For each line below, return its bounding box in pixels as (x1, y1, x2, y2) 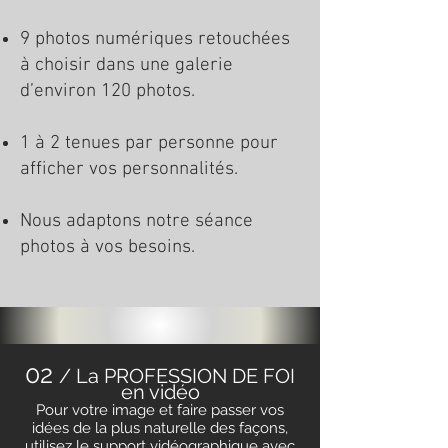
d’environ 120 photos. (20, 80, 195, 103)
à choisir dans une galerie (20, 54, 233, 77)
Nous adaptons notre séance (20, 210, 253, 233)
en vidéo (120, 380, 200, 404)
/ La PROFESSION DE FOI (59, 364, 295, 388)
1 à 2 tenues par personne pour (20, 132, 278, 155)
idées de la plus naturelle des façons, (32, 419, 288, 437)
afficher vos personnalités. (20, 158, 238, 181)
